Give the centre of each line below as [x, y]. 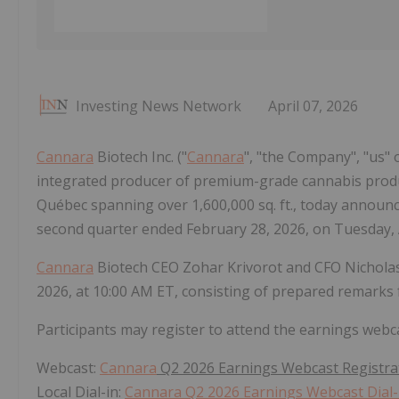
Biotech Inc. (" [140, 157]
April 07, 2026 [313, 106]
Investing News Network [159, 106]
